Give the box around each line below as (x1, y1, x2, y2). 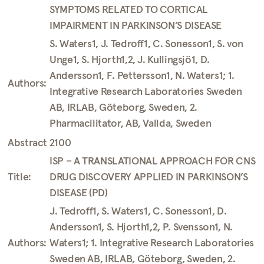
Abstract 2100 (8, 138, 71, 148)
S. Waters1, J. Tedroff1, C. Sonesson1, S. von (49, 39, 243, 49)
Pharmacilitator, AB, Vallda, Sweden (49, 118, 212, 129)
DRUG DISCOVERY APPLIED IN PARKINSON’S (49, 172, 248, 183)
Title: (8, 172, 31, 183)
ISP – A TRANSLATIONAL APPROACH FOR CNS (49, 156, 256, 167)
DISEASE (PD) (49, 188, 108, 199)
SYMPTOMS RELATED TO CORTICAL (49, 5, 208, 15)
